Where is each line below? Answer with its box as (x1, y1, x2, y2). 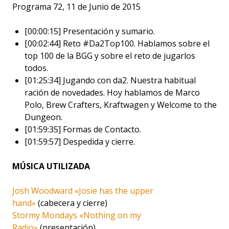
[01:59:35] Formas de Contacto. (25, 123, 141, 135)
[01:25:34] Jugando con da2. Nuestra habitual (25, 74, 196, 86)
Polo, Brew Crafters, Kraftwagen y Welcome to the (25, 99, 217, 110)
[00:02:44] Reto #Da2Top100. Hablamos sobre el (25, 37, 210, 49)
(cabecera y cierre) (36, 197, 107, 209)
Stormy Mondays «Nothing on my (12, 209, 141, 221)
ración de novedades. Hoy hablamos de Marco (25, 86, 200, 98)
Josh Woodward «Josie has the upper (12, 185, 153, 196)
